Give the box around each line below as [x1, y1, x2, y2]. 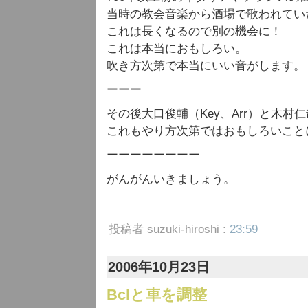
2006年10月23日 [108, 259, 210, 274]
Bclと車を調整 [107, 286, 207, 303]
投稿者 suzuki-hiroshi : [109, 223, 230, 236]
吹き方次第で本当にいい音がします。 [107, 59, 305, 72]
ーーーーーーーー [107, 148, 200, 162]
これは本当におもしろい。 [107, 42, 247, 55]
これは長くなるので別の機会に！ [107, 25, 282, 38]
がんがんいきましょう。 [107, 173, 235, 186]
